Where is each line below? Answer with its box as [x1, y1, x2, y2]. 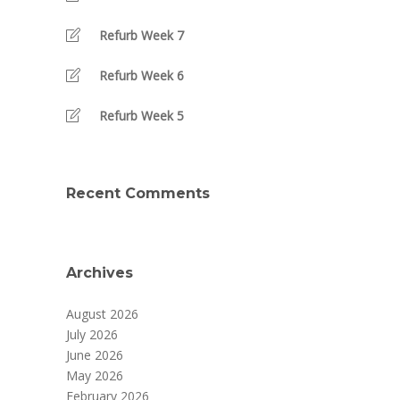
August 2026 [66, 305, 138, 323]
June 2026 [66, 346, 123, 364]
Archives [66, 264, 133, 282]
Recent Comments [66, 185, 210, 203]
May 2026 [66, 367, 123, 385]
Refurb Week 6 [99, 67, 184, 85]
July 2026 [66, 326, 118, 344]
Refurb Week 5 [99, 107, 184, 125]
